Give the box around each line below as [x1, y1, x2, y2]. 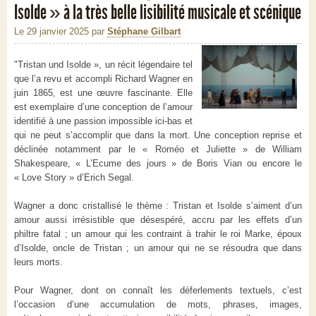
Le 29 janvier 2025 [14, 26, 89, 37]
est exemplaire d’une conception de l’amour [14, 102, 193, 113]
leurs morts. [14, 257, 63, 268]
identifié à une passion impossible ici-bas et [14, 116, 193, 127]
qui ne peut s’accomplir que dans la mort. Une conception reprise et [14, 130, 302, 141]
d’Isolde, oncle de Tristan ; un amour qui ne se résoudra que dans [14, 243, 302, 254]
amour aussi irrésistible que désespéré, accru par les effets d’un [14, 214, 302, 226]
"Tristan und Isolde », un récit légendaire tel [14, 59, 193, 71]
